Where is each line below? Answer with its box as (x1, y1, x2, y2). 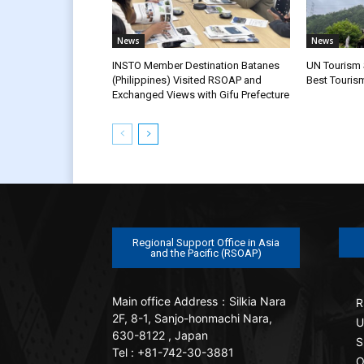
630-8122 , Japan (112, 327, 208, 342)
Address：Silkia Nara (171, 293, 286, 308)
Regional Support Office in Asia (132, 236, 279, 249)
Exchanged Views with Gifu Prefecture (112, 88, 289, 101)
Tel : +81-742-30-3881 (112, 344, 234, 359)
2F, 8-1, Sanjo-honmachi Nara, (112, 310, 272, 325)
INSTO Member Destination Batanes (112, 58, 279, 71)
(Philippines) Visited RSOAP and (112, 73, 262, 86)
